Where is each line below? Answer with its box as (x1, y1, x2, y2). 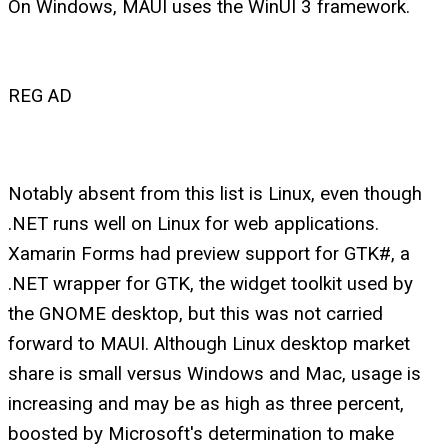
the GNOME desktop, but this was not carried (8, 303, 383, 326)
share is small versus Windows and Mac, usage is (8, 363, 421, 386)
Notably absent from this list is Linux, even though (8, 183, 422, 206)
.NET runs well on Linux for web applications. (8, 213, 379, 236)
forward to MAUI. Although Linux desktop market (8, 333, 410, 356)
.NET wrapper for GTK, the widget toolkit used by (8, 273, 413, 296)
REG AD (8, 84, 72, 107)
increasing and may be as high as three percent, (8, 393, 404, 416)
